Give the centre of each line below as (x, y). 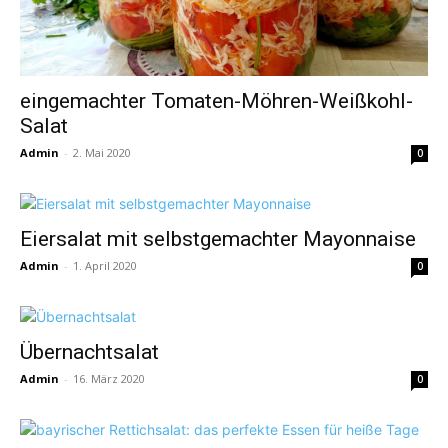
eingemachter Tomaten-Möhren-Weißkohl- (216, 101)
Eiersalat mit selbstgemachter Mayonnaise (218, 239)
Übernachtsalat (89, 352)
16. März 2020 (109, 379)
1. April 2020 (105, 266)
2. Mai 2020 (102, 153)
